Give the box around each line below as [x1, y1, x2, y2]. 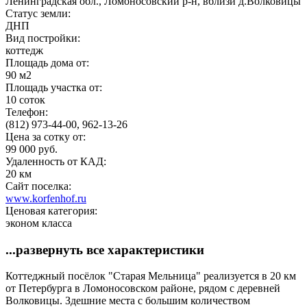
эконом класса [5, 217, 72, 229]
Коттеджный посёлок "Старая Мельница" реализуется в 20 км [5, 270, 296, 282]
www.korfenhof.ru [5, 192, 86, 204]
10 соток [5, 93, 45, 106]
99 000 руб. [5, 143, 58, 155]
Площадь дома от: [5, 56, 92, 69]
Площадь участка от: [5, 81, 105, 93]
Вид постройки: [5, 32, 83, 44]
